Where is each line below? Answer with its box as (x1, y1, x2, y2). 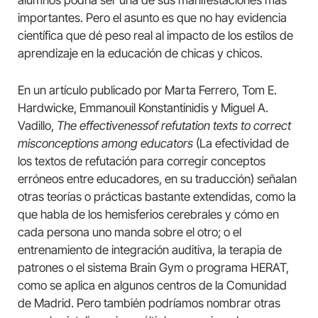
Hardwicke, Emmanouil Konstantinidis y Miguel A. (18, 100, 268, 115)
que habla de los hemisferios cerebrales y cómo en (18, 207, 279, 221)
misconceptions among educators (18, 136, 193, 150)
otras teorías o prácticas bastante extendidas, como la (18, 189, 296, 204)
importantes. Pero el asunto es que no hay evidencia (18, 11, 287, 26)
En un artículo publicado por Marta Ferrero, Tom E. (18, 82, 277, 97)
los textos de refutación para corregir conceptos (18, 153, 265, 168)
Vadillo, (18, 118, 57, 133)
